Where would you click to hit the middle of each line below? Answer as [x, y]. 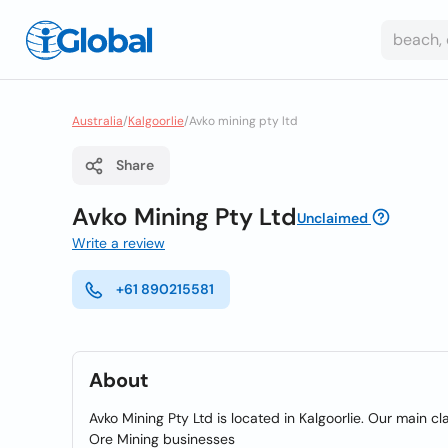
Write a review [118, 243]
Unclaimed [332, 218]
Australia [97, 121]
